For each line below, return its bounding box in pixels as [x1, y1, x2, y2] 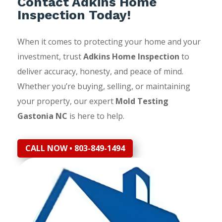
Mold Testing [115, 96, 168, 107]
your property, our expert [17, 96, 115, 107]
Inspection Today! [17, 7, 131, 23]
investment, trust [17, 51, 83, 62]
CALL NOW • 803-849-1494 [25, 143, 125, 154]
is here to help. [67, 111, 124, 122]
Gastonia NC [17, 111, 67, 122]
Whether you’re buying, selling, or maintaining [17, 81, 190, 92]
